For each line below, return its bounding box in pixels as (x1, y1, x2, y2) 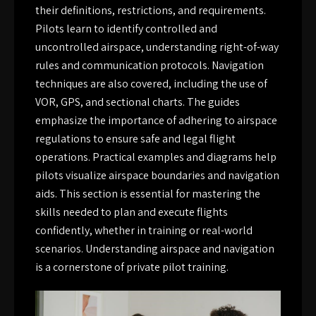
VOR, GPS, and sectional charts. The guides (35, 95, 240, 110)
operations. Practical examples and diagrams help (35, 150, 276, 165)
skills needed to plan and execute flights (35, 205, 228, 220)
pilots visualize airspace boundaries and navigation (35, 168, 279, 183)
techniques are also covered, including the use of (35, 76, 267, 92)
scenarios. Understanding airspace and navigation (35, 241, 274, 257)
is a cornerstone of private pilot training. (35, 260, 229, 275)
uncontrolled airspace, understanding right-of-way (35, 39, 279, 55)
